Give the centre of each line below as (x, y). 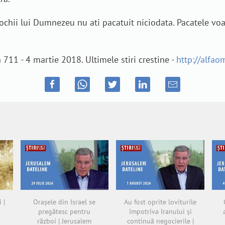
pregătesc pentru (65, 211)
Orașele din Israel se (65, 202)
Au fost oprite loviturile (160, 202)
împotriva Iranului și (160, 211)
